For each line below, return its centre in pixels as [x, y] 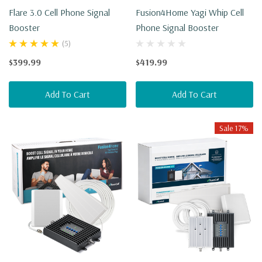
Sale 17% [234, 128]
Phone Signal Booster [177, 27]
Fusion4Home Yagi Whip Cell [190, 12]
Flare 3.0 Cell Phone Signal [59, 12]
